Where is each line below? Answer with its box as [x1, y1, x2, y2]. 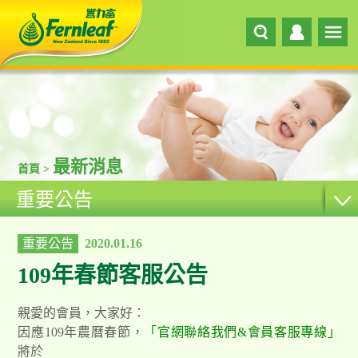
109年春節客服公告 [18, 263, 209, 288]
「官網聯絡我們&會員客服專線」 [144, 324, 340, 339]
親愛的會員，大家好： [18, 305, 146, 320]
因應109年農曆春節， [18, 324, 145, 339]
